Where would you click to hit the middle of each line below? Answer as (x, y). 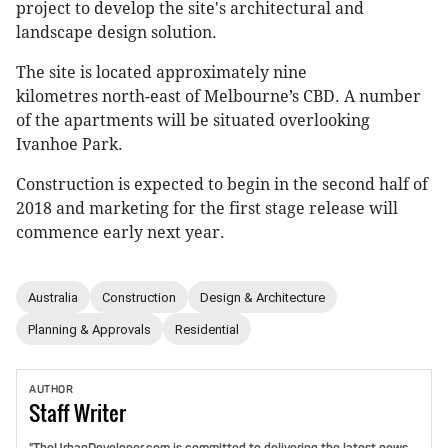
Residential (207, 329)
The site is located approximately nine (161, 73)
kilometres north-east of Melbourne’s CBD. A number (218, 97)
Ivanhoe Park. (69, 145)
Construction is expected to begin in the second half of (222, 185)
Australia (53, 297)
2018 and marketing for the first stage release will (207, 209)
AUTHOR (51, 390)
